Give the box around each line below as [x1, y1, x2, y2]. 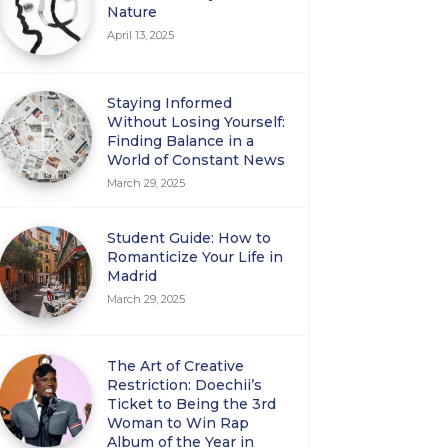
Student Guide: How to [107, 228, 272, 247]
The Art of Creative [107, 357, 245, 376]
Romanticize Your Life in [107, 247, 284, 266]
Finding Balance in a [107, 131, 255, 150]
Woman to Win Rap [107, 414, 250, 433]
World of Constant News [107, 150, 286, 169]
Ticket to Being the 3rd [107, 395, 277, 414]
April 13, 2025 [107, 28, 175, 43]
